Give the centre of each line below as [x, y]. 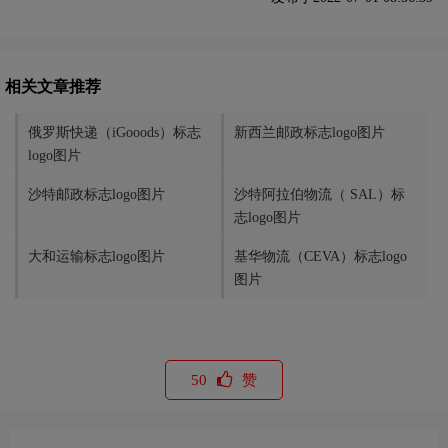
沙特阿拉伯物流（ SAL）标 [319, 194]
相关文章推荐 [53, 86]
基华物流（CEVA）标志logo [320, 256]
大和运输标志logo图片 [96, 256]
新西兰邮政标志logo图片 [309, 132]
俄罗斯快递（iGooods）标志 [114, 132]
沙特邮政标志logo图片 [96, 194]
